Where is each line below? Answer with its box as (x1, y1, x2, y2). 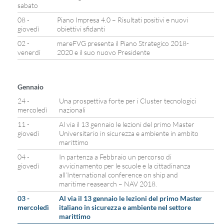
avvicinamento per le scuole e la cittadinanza (59, 161, 190, 170)
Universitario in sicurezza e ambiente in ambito (59, 129, 198, 137)
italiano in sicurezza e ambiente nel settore (59, 203, 191, 211)
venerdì (17, 48, 40, 56)
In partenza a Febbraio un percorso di (59, 152, 171, 161)
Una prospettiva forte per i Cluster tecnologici (59, 96, 196, 105)
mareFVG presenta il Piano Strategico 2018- (57, 39, 189, 47)
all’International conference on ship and (59, 170, 178, 179)
